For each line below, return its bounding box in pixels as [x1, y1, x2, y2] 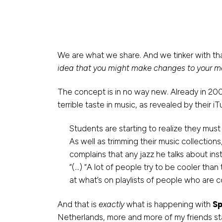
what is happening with [124, 199, 213, 209]
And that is [57, 199, 99, 209]
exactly [99, 199, 124, 209]
